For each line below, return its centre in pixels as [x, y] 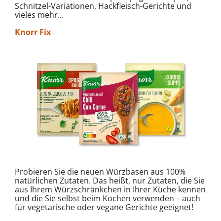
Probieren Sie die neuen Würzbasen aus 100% [100, 171]
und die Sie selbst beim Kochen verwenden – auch [108, 198]
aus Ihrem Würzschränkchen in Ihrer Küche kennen [110, 189]
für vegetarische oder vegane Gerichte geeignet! [104, 207]
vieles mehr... [39, 15]
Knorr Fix [33, 32]
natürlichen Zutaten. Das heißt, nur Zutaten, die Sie [110, 180]
